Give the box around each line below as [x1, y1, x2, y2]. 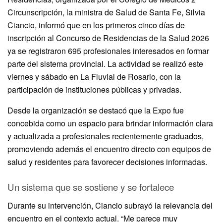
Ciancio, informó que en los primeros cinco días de [7, 19, 185, 31]
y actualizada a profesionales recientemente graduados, [7, 130, 204, 142]
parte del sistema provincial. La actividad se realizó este [7, 57, 203, 69]
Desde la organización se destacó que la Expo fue [7, 104, 184, 116]
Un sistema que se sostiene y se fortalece [7, 180, 174, 194]
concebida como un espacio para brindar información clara [7, 117, 213, 129]
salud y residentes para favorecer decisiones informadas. [7, 156, 207, 167]
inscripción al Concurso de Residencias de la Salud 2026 [7, 32, 209, 44]
